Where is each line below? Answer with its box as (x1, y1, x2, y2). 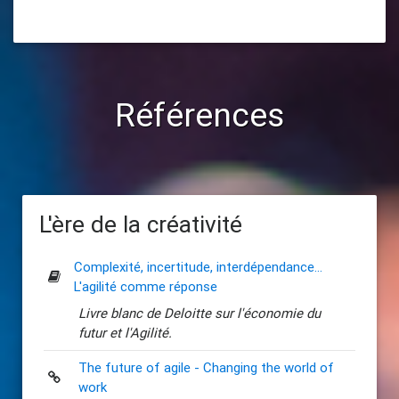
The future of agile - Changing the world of (77, 358, 334, 376)
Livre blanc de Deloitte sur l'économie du (77, 304, 321, 322)
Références (115, 94, 284, 135)
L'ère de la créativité (38, 209, 242, 239)
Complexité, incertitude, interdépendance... (73, 257, 322, 275)
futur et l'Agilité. (77, 323, 172, 341)
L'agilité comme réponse (73, 277, 217, 295)
